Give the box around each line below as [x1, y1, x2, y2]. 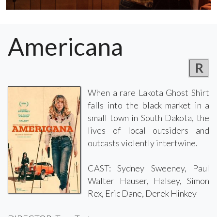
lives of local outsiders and [88, 125, 209, 136]
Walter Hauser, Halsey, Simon [88, 175, 209, 186]
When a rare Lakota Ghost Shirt [88, 87, 209, 98]
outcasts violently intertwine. [88, 138, 198, 149]
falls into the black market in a [88, 100, 209, 111]
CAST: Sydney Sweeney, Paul [88, 163, 209, 174]
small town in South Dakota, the [88, 112, 209, 124]
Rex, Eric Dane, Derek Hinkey [88, 188, 197, 199]
